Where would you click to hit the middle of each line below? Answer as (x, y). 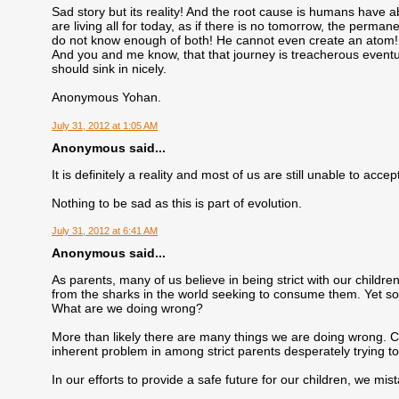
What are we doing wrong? (128, 309)
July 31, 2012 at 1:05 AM (105, 125)
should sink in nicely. (110, 69)
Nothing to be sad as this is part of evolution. (177, 203)
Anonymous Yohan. (107, 98)
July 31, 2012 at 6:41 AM (105, 231)
